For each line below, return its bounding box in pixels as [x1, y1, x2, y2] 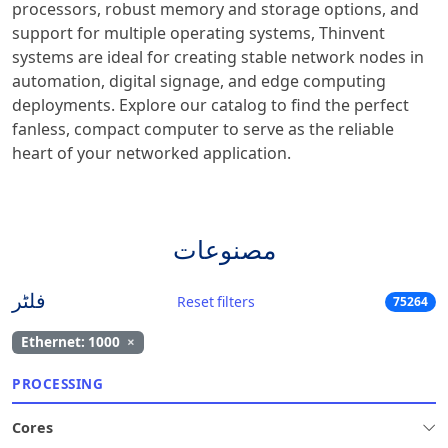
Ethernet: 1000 [20, 334, 123, 350]
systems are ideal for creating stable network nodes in [12, 48, 424, 67]
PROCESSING [12, 375, 103, 392]
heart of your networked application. [12, 144, 291, 163]
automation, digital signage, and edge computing [12, 72, 386, 91]
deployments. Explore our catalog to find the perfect [12, 96, 409, 115]
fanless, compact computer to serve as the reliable [12, 120, 394, 139]
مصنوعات [172, 233, 276, 268]
